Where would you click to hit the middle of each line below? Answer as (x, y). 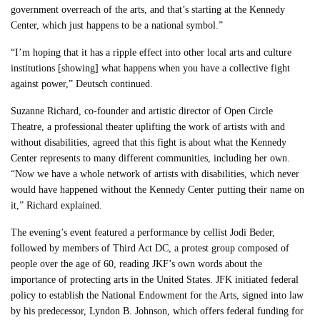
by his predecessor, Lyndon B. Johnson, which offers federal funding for (157, 311)
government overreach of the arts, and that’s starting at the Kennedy (148, 9)
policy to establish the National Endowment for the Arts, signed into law (157, 295)
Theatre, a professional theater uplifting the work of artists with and (148, 126)
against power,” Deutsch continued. (82, 84)
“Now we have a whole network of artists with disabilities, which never (155, 174)
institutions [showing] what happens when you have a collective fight (151, 68)
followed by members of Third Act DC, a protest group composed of (150, 248)
